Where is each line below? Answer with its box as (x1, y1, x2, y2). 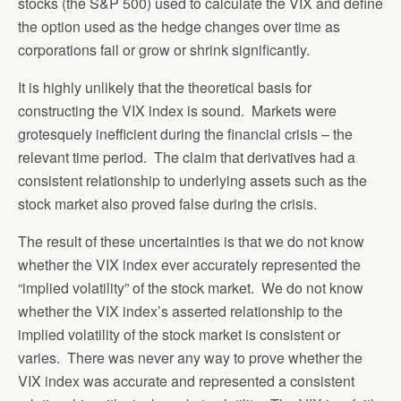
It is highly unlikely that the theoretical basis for (18, 77, 311, 98)
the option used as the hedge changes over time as (18, 16, 340, 37)
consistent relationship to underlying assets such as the (18, 170, 367, 191)
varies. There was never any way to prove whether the (18, 347, 363, 368)
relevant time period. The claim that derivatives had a (18, 147, 355, 167)
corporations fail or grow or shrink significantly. (18, 39, 310, 60)
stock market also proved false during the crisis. (18, 193, 317, 214)
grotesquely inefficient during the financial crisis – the (18, 124, 353, 144)
